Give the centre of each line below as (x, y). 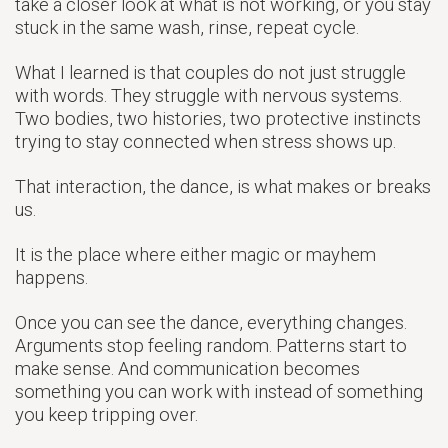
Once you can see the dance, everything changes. (211, 323)
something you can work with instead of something (219, 392)
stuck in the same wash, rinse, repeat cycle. (187, 28)
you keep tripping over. (106, 415)
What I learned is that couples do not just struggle (210, 73)
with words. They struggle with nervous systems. (208, 96)
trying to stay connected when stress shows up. (205, 142)
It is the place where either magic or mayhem (195, 255)
